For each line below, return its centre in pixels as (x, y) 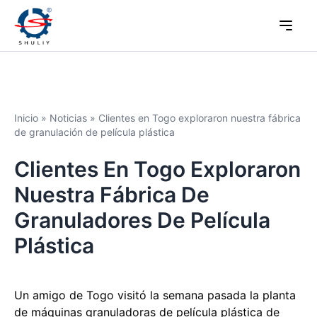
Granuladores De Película (142, 220)
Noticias (68, 118)
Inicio (26, 118)
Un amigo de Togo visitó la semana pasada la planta (155, 295)
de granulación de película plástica (94, 132)
